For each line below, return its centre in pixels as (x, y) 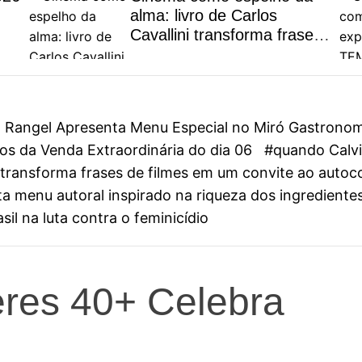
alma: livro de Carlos (203, 15)
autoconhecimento (196, 74)
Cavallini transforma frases (225, 35)
